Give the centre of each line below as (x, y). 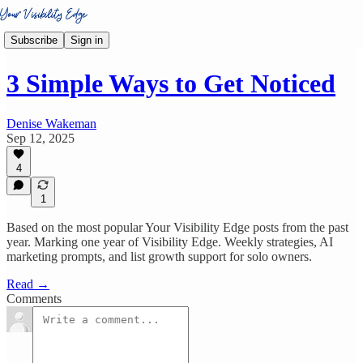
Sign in (87, 40)
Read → (28, 284)
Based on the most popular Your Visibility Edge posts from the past (177, 227)
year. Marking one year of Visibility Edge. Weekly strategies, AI (170, 242)
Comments (34, 299)
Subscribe (34, 40)
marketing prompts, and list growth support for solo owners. (159, 256)
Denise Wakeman (51, 123)
